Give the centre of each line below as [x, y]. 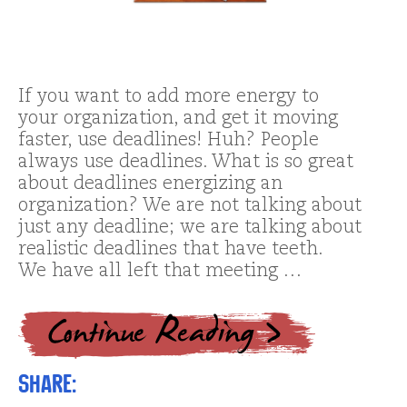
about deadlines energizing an [150, 184]
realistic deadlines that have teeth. [176, 249]
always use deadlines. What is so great [186, 162]
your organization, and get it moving [178, 119]
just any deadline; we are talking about [190, 228]
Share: [47, 383]
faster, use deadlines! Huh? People [169, 140]
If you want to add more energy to [169, 97]
